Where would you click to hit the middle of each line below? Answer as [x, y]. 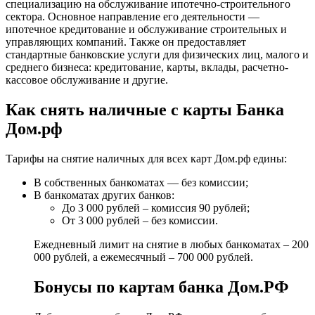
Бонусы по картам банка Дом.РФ [161, 287]
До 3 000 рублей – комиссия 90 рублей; [156, 207]
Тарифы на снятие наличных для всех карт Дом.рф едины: [146, 158]
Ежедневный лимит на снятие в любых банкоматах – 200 [171, 244]
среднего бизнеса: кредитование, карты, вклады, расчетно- [147, 67]
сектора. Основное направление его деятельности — [133, 17]
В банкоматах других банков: [104, 195]
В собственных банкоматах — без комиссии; [141, 182]
